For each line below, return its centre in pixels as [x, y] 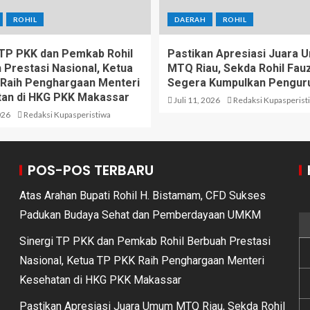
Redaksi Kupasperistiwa [67, 115]
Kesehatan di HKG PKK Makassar [100, 280]
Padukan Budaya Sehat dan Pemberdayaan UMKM [140, 215]
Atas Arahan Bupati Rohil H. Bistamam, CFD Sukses [143, 195]
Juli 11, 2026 [196, 100]
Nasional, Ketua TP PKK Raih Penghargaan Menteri [142, 261]
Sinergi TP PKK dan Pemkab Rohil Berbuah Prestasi [145, 241]
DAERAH [190, 19]
